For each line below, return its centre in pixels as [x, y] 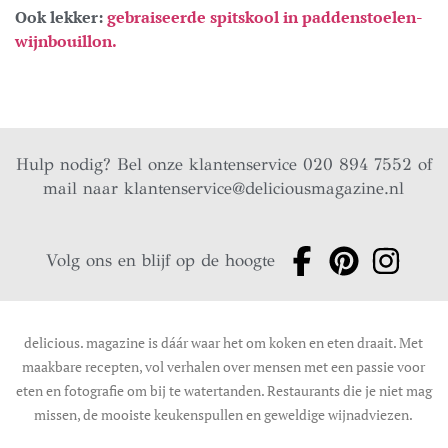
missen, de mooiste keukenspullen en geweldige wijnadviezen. [224, 415]
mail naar [84, 189]
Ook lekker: [61, 17]
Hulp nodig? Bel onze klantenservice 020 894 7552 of [223, 165]
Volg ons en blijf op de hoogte [161, 261]
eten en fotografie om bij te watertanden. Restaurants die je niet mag [223, 391]
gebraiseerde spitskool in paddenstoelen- [265, 17]
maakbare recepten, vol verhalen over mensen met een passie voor [224, 367]
